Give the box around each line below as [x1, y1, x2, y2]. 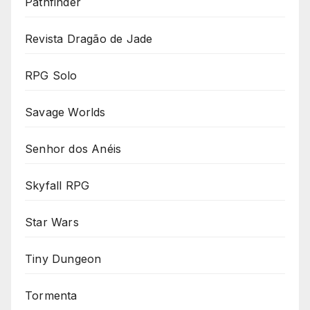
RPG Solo [25, 68, 77, 82]
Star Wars [25, 215, 79, 229]
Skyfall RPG [25, 178, 90, 192]
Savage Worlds [25, 104, 106, 119]
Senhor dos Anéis [25, 141, 122, 156]
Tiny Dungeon [25, 251, 102, 266]
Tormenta [25, 288, 77, 302]
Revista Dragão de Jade [25, 31, 153, 46]
